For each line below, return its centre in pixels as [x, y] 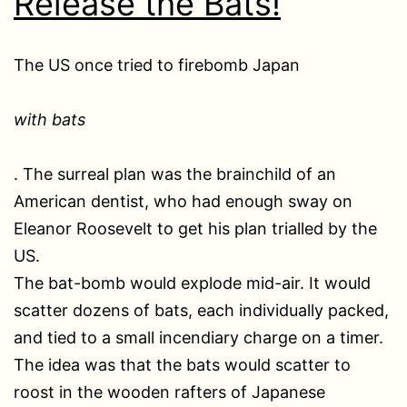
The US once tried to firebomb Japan [157, 65]
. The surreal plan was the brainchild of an [175, 174]
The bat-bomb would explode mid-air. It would [192, 283]
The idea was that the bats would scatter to [182, 364]
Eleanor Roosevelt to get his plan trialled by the [195, 228]
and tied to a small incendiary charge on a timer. [199, 337]
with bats [50, 119]
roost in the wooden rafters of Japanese [169, 392]
